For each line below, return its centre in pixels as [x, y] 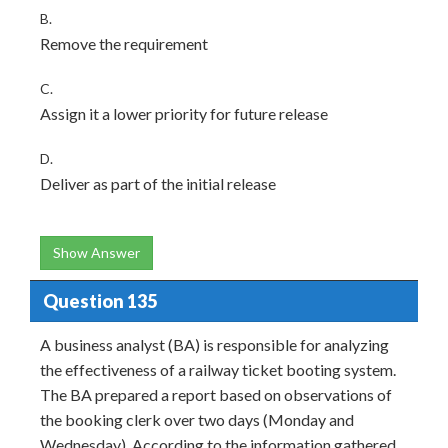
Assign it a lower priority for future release [184, 113]
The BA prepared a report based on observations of [216, 394]
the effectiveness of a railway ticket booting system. [218, 369]
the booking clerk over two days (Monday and [197, 419]
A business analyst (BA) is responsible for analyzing [214, 344]
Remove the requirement [124, 43]
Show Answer [96, 252]
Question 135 [99, 300]
